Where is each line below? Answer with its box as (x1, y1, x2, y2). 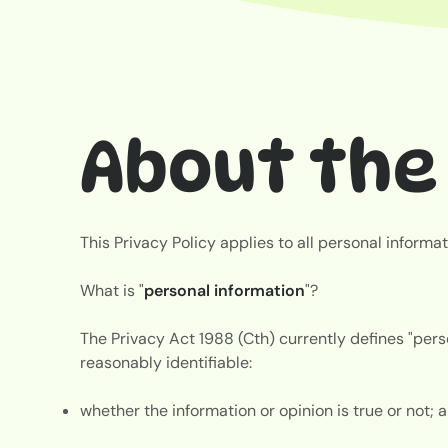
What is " (79, 279, 144, 301)
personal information (143, 279, 305, 301)
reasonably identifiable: (79, 351, 256, 373)
